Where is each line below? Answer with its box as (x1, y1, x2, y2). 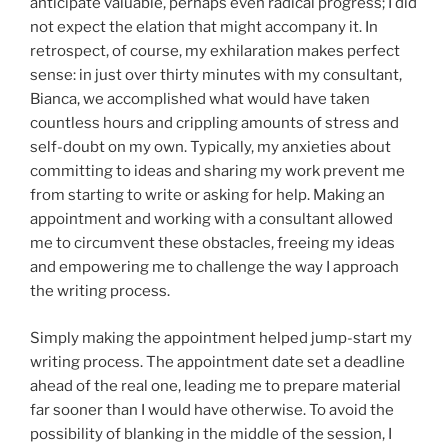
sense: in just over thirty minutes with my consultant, (30, 66, 402, 85)
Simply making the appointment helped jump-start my (30, 328, 412, 347)
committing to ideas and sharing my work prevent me (30, 162, 405, 181)
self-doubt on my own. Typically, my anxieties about (30, 138, 391, 157)
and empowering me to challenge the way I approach (30, 258, 399, 277)
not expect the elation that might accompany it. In (30, 18, 378, 37)
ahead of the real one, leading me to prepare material (30, 376, 401, 395)
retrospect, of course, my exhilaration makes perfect (30, 42, 400, 61)
